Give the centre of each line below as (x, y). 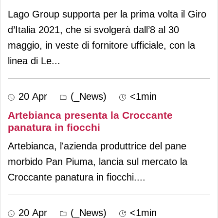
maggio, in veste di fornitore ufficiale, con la (101, 45)
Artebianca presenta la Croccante (90, 115)
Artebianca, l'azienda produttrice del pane (97, 146)
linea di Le (30, 61)
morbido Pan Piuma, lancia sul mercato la (98, 161)
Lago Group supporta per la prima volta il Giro (107, 14)
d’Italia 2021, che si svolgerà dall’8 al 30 (93, 29)
